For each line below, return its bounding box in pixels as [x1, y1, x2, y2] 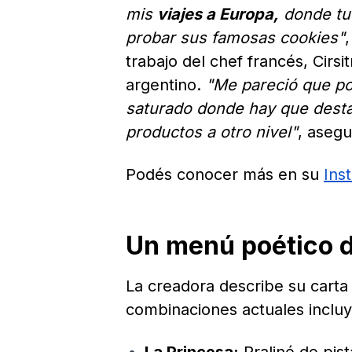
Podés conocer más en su [126, 165, 324, 185]
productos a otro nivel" [126, 123, 298, 142]
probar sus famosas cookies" [126, 28, 345, 48]
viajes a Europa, [157, 5, 279, 24]
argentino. [126, 75, 206, 95]
